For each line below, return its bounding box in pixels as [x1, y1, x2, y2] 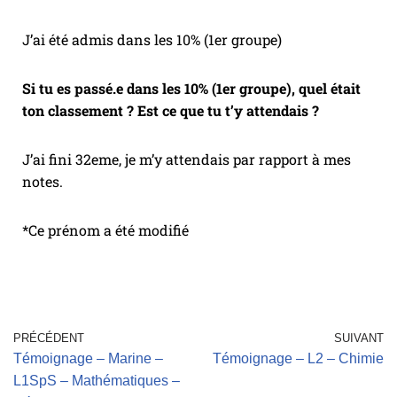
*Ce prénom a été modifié [22, 221, 189, 240]
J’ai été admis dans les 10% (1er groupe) [22, 30, 282, 50]
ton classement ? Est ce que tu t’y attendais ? [22, 101, 323, 121]
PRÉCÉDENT [13, 331, 84, 346]
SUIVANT [334, 331, 384, 346]
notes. [22, 172, 63, 191]
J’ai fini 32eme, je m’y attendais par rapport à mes [22, 150, 351, 169]
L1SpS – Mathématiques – [13, 373, 180, 389]
